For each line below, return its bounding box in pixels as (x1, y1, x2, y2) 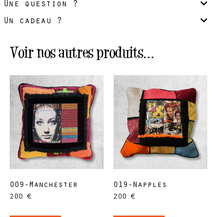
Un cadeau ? (3, 17, 62, 26)
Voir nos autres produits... (10, 43, 155, 61)
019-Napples (113, 181, 167, 190)
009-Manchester (10, 181, 77, 190)
